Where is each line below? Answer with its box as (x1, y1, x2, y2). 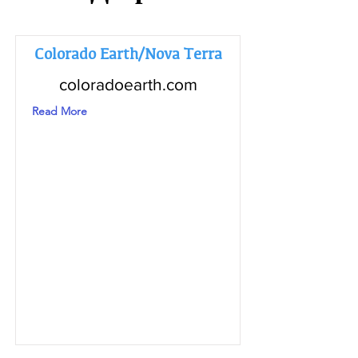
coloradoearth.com (58, 75, 197, 93)
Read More (32, 104, 87, 118)
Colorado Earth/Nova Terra (34, 42, 222, 65)
